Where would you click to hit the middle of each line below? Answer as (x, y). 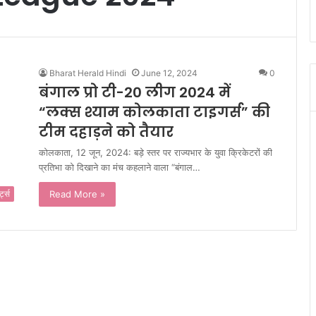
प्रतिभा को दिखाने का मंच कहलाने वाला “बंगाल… (120, 167)
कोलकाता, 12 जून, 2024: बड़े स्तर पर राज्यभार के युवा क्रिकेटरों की (156, 152)
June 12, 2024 (169, 73)
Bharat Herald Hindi (88, 73)
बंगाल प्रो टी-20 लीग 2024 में (135, 92)
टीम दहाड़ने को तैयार (106, 132)
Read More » (77, 194)
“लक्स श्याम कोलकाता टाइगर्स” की (154, 112)
